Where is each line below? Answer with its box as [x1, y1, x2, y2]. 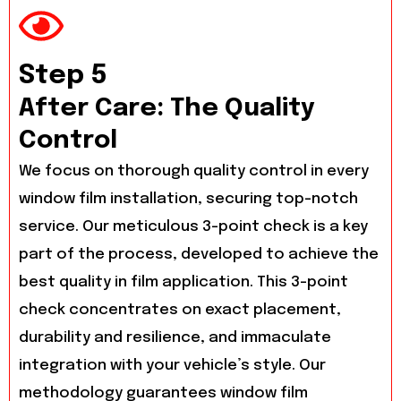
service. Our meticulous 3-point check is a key [19, 218, 368, 235]
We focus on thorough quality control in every [19, 163, 369, 179]
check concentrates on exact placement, [19, 302, 341, 318]
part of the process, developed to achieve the [19, 246, 379, 262]
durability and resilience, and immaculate [19, 329, 331, 346]
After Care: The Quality [19, 95, 315, 122]
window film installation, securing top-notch [19, 191, 358, 207]
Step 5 [19, 61, 107, 90]
